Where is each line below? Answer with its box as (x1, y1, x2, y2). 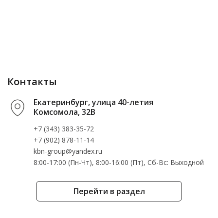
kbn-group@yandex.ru (34, 146, 102, 156)
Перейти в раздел (73, 186, 145, 197)
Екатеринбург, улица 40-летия (34, 97, 153, 108)
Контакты (7, 75, 57, 88)
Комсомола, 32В (34, 107, 95, 117)
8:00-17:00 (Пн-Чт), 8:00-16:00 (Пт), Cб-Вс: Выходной (34, 158, 204, 167)
